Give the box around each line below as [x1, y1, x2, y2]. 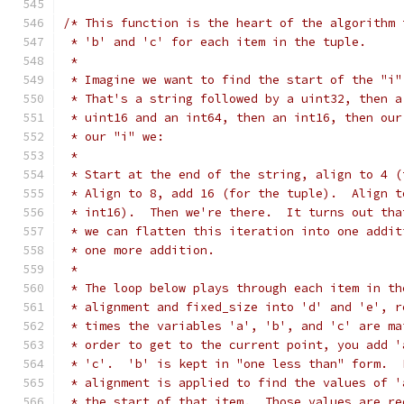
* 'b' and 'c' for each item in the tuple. [63, 34, 366, 50]
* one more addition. [63, 243, 215, 258]
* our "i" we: [63, 129, 164, 144]
